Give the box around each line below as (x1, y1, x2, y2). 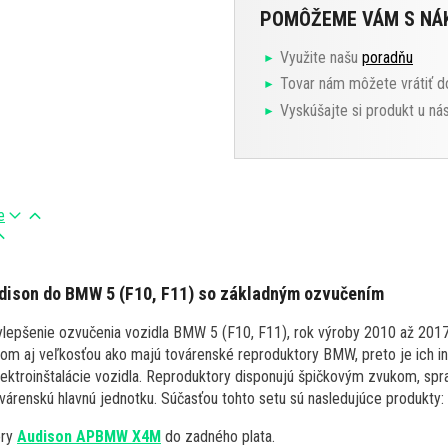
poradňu (362, 47, 413, 67)
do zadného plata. (161, 426, 275, 446)
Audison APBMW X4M (17, 426, 161, 446)
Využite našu (280, 47, 362, 67)
